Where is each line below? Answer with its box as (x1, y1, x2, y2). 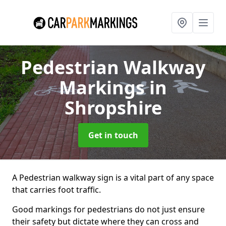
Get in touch (88, 130, 138, 141)
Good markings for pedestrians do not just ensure (12, 204, 205, 215)
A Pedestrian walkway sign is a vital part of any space (12, 172, 214, 183)
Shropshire (64, 95, 162, 120)
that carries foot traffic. (12, 184, 101, 195)
